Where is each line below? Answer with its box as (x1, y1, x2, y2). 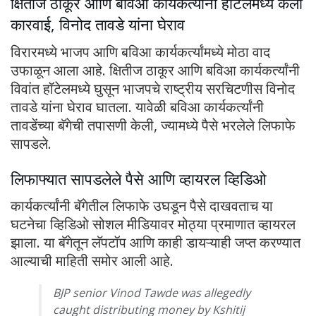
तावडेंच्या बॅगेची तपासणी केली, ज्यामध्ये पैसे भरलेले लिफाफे (11, 115, 296, 135)
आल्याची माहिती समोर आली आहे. (11, 251, 174, 271)
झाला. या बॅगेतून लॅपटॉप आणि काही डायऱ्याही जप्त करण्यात (11, 233, 300, 253)
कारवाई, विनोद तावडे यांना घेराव (11, 14, 185, 35)
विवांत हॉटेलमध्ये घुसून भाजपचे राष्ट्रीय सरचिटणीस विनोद (11, 78, 295, 98)
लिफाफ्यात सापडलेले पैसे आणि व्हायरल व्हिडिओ (11, 168, 267, 189)
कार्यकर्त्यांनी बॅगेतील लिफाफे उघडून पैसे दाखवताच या (11, 196, 273, 216)
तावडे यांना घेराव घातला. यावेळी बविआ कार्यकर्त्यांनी (11, 97, 264, 116)
